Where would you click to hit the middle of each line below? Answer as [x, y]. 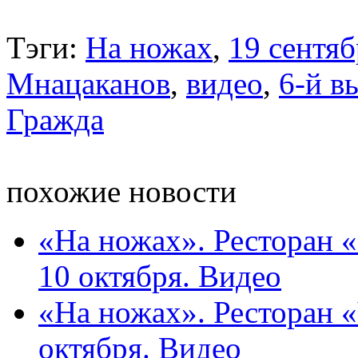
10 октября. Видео [160, 276]
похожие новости [121, 191]
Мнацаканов [88, 83]
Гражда [55, 119]
